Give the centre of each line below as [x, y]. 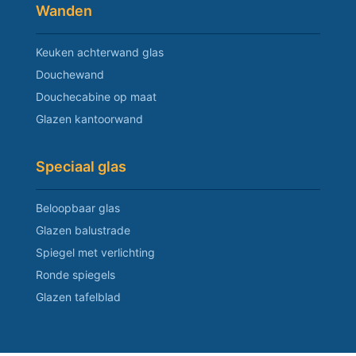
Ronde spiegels [75, 275]
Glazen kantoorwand [89, 119]
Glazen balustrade [83, 230]
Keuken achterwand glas [100, 52]
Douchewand [70, 74]
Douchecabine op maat [96, 97]
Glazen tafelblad [78, 297]
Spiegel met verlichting [95, 253]
